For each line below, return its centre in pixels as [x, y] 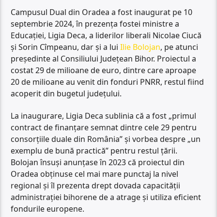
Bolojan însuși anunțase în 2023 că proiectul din [98, 163]
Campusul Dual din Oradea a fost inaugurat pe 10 [102, 12]
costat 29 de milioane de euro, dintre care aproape [104, 70]
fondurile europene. [48, 209]
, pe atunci [179, 47]
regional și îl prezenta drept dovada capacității [96, 186]
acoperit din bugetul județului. [66, 93]
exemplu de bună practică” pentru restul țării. [94, 151]
